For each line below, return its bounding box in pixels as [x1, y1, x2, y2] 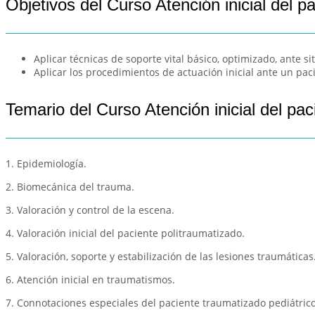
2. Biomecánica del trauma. [6, 179, 134, 193]
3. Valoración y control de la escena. [6, 202, 174, 217]
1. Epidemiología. [6, 156, 86, 170]
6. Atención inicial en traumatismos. [6, 272, 175, 286]
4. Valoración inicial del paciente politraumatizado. [6, 226, 245, 240]
